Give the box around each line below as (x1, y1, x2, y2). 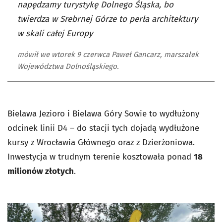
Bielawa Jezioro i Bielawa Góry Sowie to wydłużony (7, 109, 199, 119)
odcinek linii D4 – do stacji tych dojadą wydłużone (7, 123, 199, 134)
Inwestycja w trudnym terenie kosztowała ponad (7, 152, 194, 163)
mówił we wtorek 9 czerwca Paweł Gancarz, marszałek (17, 50, 199, 59)
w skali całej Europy (17, 28, 93, 39)
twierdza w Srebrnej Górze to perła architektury (17, 14, 198, 25)
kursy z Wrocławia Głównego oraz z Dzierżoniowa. (7, 137, 195, 148)
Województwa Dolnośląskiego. (17, 62, 119, 71)
